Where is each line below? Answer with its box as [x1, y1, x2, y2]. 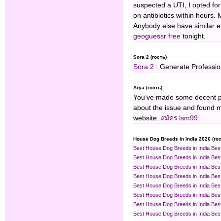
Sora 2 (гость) [133, 54, 167, 60]
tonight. [181, 33, 206, 40]
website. [133, 114, 161, 122]
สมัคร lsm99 [161, 114, 198, 122]
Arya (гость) [133, 85, 162, 91]
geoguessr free [133, 33, 181, 40]
